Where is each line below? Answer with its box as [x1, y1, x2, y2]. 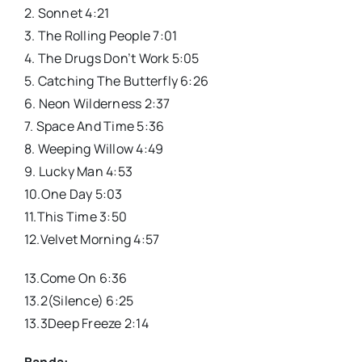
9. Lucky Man [23, 162, 103, 180]
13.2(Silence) [23, 291, 104, 309]
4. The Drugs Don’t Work [23, 48, 170, 67]
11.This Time [23, 207, 97, 225]
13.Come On [23, 268, 97, 287]
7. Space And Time [23, 116, 135, 135]
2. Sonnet [23, 3, 83, 22]
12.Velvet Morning [23, 229, 132, 248]
